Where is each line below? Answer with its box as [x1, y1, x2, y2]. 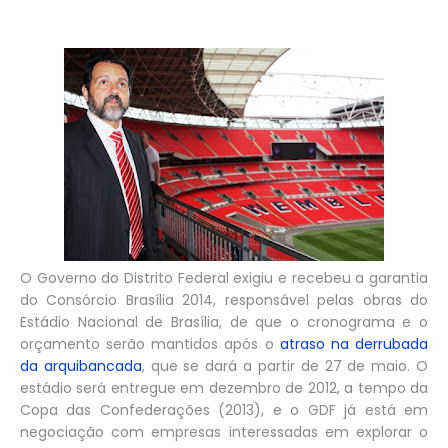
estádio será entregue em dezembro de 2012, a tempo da [20, 377, 428, 398]
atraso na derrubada [279, 333, 429, 354]
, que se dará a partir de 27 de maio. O [141, 355, 429, 376]
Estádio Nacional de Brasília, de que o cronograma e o [20, 311, 428, 332]
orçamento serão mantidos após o [20, 333, 280, 354]
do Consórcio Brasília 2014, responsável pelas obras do [20, 289, 428, 310]
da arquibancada [20, 355, 142, 376]
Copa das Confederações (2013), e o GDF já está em [20, 399, 428, 420]
